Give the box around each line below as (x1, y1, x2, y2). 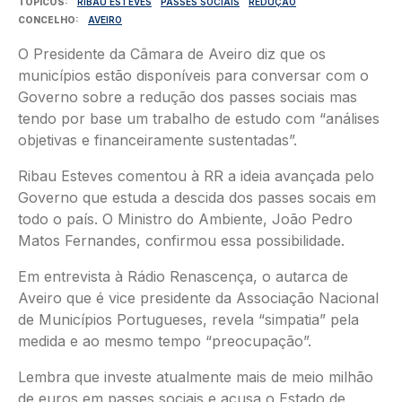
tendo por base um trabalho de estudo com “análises (18, 109, 380, 127)
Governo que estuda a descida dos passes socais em (18, 188, 376, 206)
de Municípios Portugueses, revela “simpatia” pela (18, 310, 359, 328)
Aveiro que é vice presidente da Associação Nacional (18, 289, 379, 307)
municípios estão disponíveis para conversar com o (18, 66, 369, 84)
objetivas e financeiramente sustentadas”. (18, 131, 297, 149)
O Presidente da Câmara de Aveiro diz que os (18, 45, 326, 63)
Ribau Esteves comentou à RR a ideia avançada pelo (18, 167, 374, 185)
